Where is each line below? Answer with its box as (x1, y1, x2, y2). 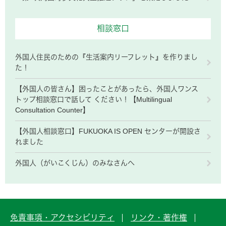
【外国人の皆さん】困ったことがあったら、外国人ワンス (15, 84, 198, 93)
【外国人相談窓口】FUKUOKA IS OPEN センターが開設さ (15, 127, 201, 135)
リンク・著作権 (131, 213, 187, 222)
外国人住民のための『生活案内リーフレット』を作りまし (15, 52, 198, 61)
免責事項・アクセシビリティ (10, 213, 115, 222)
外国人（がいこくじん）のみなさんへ (15, 158, 135, 167)
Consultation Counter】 (15, 105, 90, 114)
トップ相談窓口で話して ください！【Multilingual (15, 95, 172, 103)
